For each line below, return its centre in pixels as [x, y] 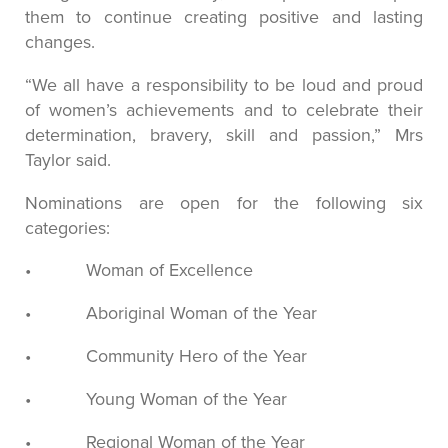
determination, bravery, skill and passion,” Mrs [224, 134]
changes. [60, 41]
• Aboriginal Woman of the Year [171, 313]
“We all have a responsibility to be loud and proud [224, 84]
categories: [67, 227]
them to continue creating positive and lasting [224, 16]
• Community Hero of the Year [166, 356]
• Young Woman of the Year [156, 399]
